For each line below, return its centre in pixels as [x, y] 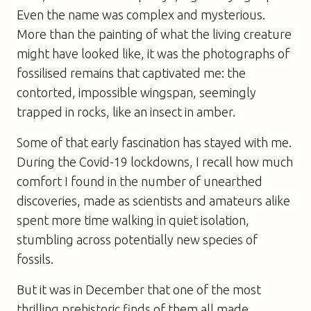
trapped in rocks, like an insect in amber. [126, 111]
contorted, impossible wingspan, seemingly [136, 92]
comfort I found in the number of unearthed [140, 181]
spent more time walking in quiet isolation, [133, 220]
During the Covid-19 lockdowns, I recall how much [155, 161]
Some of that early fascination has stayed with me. [154, 142]
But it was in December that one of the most [139, 289]
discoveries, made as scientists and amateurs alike [153, 200]
